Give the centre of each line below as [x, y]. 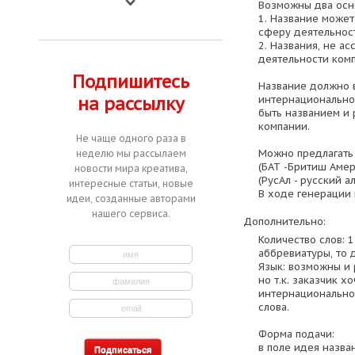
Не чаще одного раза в [131, 138]
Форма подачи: [296, 334]
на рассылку [131, 104]
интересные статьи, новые [131, 183]
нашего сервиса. [131, 214]
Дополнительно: [284, 221]
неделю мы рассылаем [131, 153]
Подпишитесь [131, 82]
